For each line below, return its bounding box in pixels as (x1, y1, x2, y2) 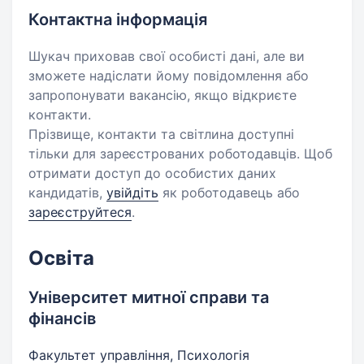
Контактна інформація (28, 10, 207, 29)
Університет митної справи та (28, 288, 269, 307)
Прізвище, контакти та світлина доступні (28, 126, 294, 142)
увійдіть (106, 184, 158, 201)
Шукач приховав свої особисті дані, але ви (28, 48, 305, 64)
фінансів (28, 309, 96, 328)
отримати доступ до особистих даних (28, 165, 276, 181)
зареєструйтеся (28, 204, 132, 220)
